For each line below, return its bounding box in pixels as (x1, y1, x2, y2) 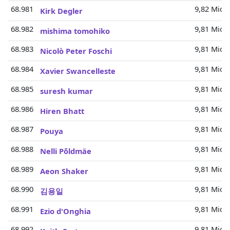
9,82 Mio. (194, 4, 226, 14)
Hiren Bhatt (40, 106, 84, 116)
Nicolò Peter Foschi (40, 46, 112, 56)
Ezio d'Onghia (40, 206, 91, 216)
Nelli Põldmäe (40, 146, 91, 156)
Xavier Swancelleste (40, 66, 116, 76)
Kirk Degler (40, 6, 83, 16)
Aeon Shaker (40, 166, 88, 176)
